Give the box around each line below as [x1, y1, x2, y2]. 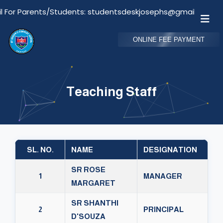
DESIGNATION [143, 145, 197, 154]
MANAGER [143, 172, 182, 181]
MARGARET [71, 179, 115, 188]
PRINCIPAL [143, 205, 184, 214]
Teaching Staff [66, 84, 157, 99]
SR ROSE [71, 165, 106, 174]
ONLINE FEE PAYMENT [133, 36, 205, 43]
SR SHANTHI [71, 199, 118, 208]
